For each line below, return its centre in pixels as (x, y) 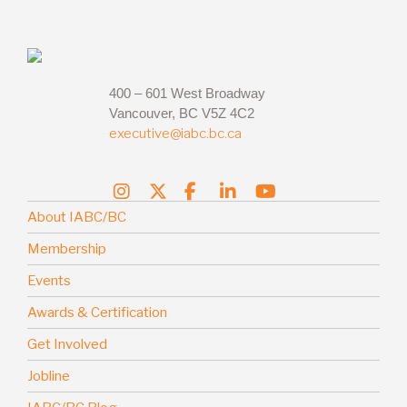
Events (49, 281)
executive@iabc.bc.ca (175, 134)
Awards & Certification (97, 313)
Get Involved (67, 344)
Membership (67, 249)
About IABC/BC (77, 217)
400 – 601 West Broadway (187, 93)
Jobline (49, 376)
